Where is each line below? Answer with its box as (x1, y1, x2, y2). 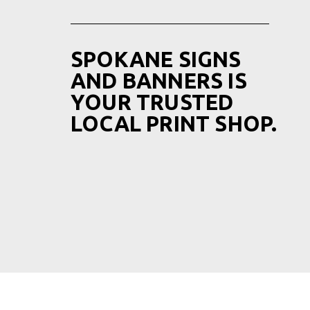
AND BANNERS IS (71, 68, 247, 93)
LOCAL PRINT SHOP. (71, 111, 277, 136)
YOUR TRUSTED (71, 89, 234, 114)
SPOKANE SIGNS (71, 46, 241, 71)
